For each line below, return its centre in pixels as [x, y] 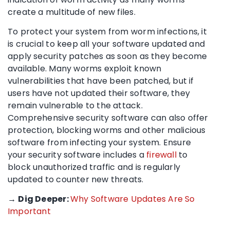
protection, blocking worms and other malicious [107, 130]
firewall [161, 155]
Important [29, 211]
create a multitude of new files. [72, 12]
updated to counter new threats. [76, 179]
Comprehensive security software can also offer [108, 118]
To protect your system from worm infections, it [107, 31]
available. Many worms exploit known [85, 68]
